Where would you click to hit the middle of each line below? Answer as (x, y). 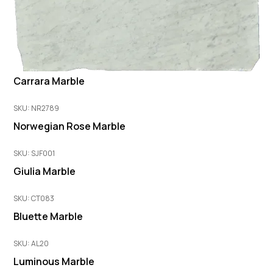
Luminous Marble (54, 262)
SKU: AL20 (31, 244)
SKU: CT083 (34, 199)
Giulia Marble (45, 172)
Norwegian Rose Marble (70, 126)
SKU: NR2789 (37, 108)
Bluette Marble (48, 217)
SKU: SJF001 (34, 154)
